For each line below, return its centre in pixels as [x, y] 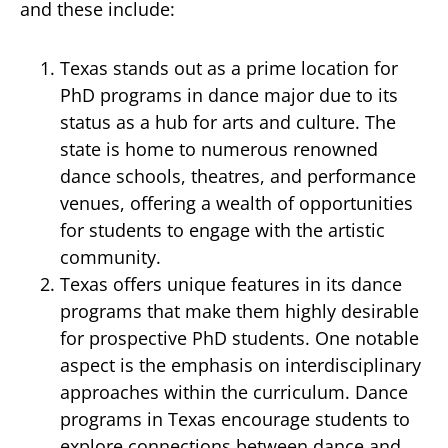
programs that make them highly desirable [239, 311]
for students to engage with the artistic [222, 230]
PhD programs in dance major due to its [229, 95]
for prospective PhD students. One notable [239, 338]
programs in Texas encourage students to [235, 419]
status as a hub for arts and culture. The [228, 122]
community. [110, 257]
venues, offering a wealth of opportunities [236, 203]
